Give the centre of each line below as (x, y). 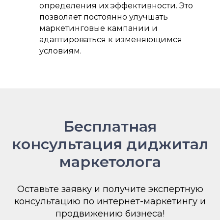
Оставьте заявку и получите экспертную (110, 189)
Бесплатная (110, 126)
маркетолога (110, 162)
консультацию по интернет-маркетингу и (110, 201)
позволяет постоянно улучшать (104, 17)
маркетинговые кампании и (98, 28)
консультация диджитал (110, 144)
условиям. (60, 51)
